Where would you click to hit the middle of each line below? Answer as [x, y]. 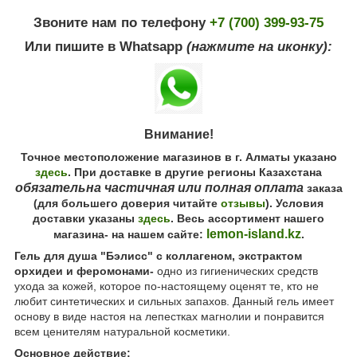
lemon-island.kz [253, 233]
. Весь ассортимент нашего [247, 218]
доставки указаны [85, 218]
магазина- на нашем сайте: [129, 234]
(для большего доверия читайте [127, 203]
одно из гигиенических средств [237, 271]
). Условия [294, 203]
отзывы [243, 203]
